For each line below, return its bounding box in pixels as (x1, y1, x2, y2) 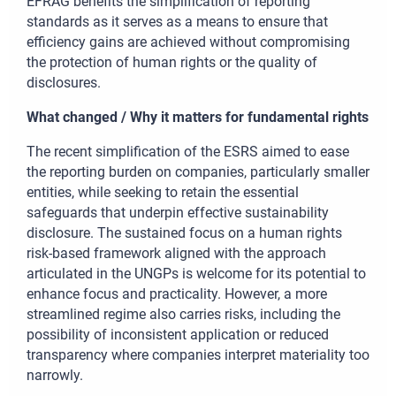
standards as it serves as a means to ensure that (27, 13, 328, 31)
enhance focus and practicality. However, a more (27, 286, 327, 303)
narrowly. (27, 367, 83, 385)
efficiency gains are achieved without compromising (27, 34, 350, 51)
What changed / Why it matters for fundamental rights (27, 109, 369, 126)
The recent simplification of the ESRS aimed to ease (27, 143, 349, 161)
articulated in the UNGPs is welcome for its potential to (27, 265, 366, 283)
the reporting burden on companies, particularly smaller (27, 164, 369, 181)
